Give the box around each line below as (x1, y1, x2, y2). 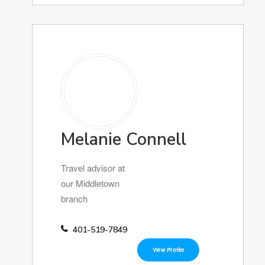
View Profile (152, 245, 185, 254)
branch (61, 192, 88, 205)
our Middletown (61, 177, 119, 189)
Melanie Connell (61, 128, 186, 151)
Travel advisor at (61, 161, 125, 174)
